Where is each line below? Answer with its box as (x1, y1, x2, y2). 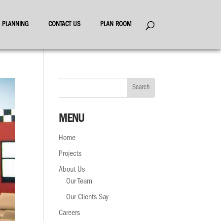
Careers (59, 210, 80, 218)
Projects (59, 150, 82, 158)
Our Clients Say (66, 194, 109, 202)
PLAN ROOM (100, 21, 132, 28)
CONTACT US (48, 21, 80, 28)
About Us (59, 166, 85, 174)
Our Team (66, 178, 93, 186)
